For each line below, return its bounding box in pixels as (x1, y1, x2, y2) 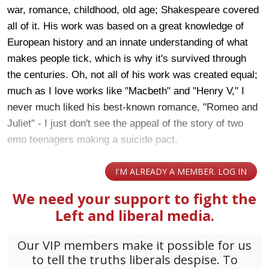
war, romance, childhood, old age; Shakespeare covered (7, 4, 259, 16)
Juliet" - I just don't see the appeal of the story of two (7, 117, 243, 129)
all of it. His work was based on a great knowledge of (7, 20, 244, 32)
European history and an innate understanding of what (7, 36, 248, 48)
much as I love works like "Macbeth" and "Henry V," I (7, 85, 244, 97)
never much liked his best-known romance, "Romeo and (7, 101, 258, 113)
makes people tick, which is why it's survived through (7, 52, 246, 64)
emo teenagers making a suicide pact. (7, 133, 181, 145)
